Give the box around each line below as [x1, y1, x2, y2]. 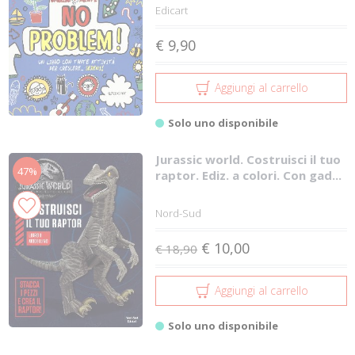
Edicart [155, 3, 189, 17]
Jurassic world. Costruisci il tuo [155, 151, 342, 167]
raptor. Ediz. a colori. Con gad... [155, 167, 342, 183]
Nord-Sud [155, 206, 202, 220]
